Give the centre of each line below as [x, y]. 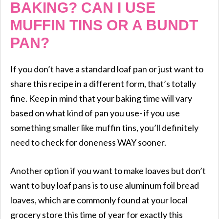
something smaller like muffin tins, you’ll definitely [104, 127]
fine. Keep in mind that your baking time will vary [101, 98]
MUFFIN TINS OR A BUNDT [104, 25]
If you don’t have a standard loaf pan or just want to [107, 69]
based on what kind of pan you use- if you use [95, 113]
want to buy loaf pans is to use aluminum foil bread [105, 185]
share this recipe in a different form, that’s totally [103, 83]
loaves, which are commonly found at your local [99, 200]
